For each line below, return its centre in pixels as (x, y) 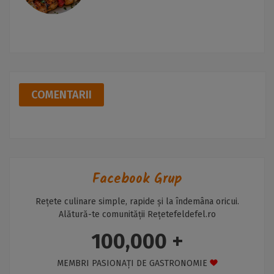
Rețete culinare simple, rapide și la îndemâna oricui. (137, 202)
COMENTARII (61, 95)
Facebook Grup (137, 180)
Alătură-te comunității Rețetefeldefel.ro (137, 215)
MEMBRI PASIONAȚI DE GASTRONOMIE (132, 264)
